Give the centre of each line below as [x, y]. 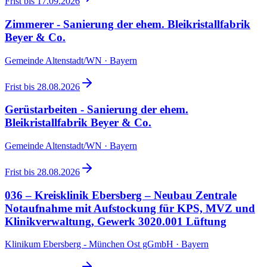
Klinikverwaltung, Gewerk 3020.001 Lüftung [116, 221]
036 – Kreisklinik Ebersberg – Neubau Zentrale [121, 195]
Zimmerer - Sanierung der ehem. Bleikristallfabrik [128, 24]
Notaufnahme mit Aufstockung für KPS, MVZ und [130, 208]
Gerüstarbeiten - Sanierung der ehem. [97, 110]
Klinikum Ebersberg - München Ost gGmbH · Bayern [107, 244]
